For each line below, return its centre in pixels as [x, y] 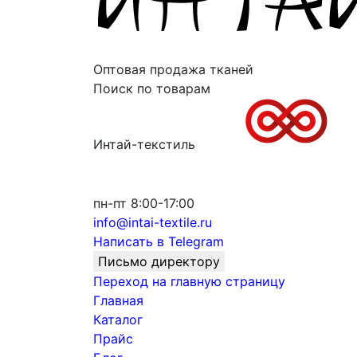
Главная [118, 300]
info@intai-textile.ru [153, 222]
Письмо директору [159, 261]
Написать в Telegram [159, 241]
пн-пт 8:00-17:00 [144, 203]
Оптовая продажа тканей [173, 69]
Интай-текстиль [144, 145]
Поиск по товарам [152, 88]
